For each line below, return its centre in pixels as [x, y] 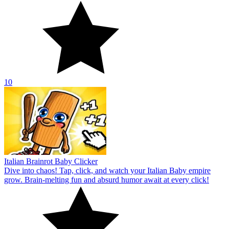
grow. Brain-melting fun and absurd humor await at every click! [107, 179]
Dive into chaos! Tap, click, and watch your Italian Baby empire [107, 170]
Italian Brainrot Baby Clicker [51, 161]
